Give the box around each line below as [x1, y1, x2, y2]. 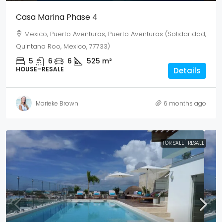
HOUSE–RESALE [16, 65, 64, 74]
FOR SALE [163, 139, 184, 147]
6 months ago [164, 99, 206, 108]
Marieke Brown [36, 99, 78, 108]
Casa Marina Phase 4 [16, 11, 98, 23]
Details [173, 65, 201, 76]
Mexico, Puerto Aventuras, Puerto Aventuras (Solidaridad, [24, 29, 206, 39]
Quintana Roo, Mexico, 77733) [16, 42, 110, 52]
